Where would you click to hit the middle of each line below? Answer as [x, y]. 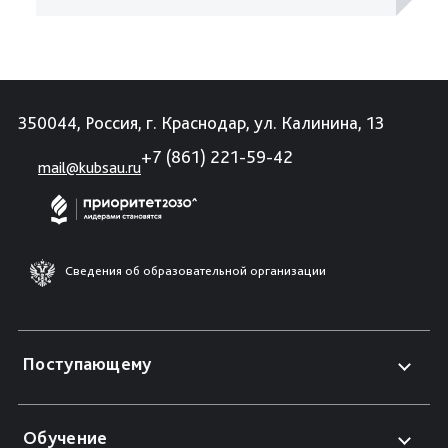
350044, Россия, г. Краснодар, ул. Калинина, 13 [201, 122]
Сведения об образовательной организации [195, 270]
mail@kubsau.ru [89, 167]
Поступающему [87, 363]
